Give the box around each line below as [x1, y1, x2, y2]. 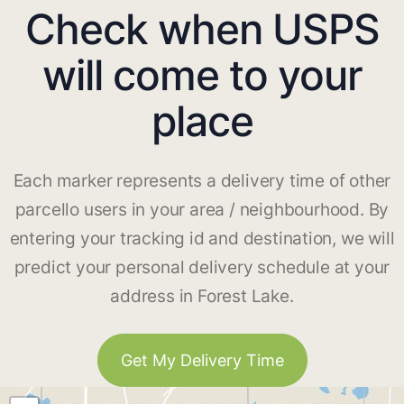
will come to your [41, 50, 363, 101]
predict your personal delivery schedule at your [14, 257, 390, 279]
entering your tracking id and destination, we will [9, 228, 395, 250]
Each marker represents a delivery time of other [13, 170, 391, 192]
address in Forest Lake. [110, 286, 294, 308]
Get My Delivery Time [120, 351, 284, 371]
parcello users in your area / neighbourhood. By [14, 199, 390, 221]
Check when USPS [24, 4, 380, 55]
